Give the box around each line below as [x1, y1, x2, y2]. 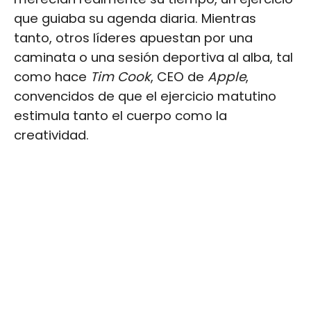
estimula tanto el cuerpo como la [14, 106, 227, 124]
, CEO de [151, 67, 208, 85]
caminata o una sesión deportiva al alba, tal [14, 48, 293, 66]
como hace [14, 67, 90, 85]
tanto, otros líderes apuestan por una [14, 28, 253, 47]
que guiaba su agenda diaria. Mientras [14, 9, 256, 27]
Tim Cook [90, 67, 151, 85]
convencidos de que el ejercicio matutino [14, 87, 276, 105]
